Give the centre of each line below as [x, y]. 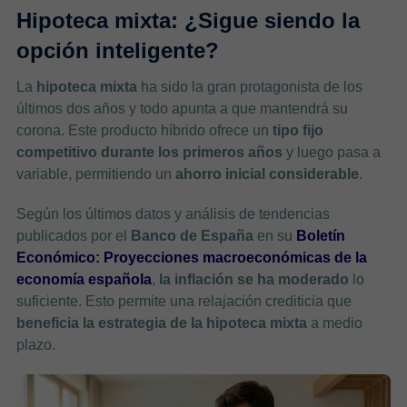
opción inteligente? [117, 50]
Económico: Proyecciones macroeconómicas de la [191, 257]
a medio [334, 323]
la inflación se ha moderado [253, 279]
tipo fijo [298, 130]
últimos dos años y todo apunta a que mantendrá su [182, 108]
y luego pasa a [331, 152]
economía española [84, 279]
